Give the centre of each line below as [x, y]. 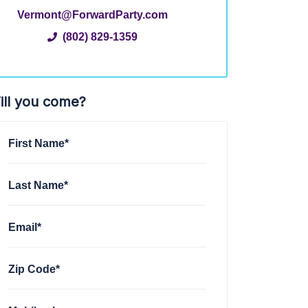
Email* [25, 227]
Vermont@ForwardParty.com [93, 14]
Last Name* [38, 185]
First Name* [39, 143]
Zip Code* [34, 268]
